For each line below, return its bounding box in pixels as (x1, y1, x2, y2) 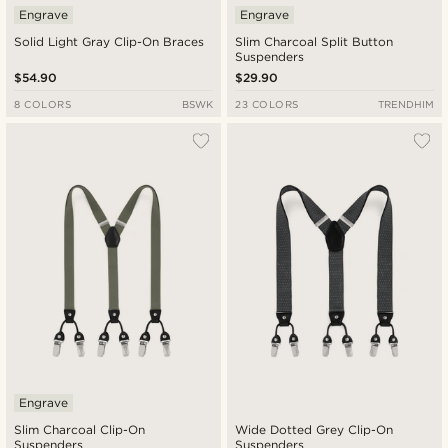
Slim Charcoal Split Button (235, 34, 394, 50)
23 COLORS (235, 98, 299, 111)
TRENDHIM (377, 98, 434, 111)
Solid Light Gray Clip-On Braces (14, 34, 205, 50)
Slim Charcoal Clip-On (14, 422, 146, 438)
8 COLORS (14, 98, 72, 111)
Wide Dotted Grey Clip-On (235, 422, 394, 438)
